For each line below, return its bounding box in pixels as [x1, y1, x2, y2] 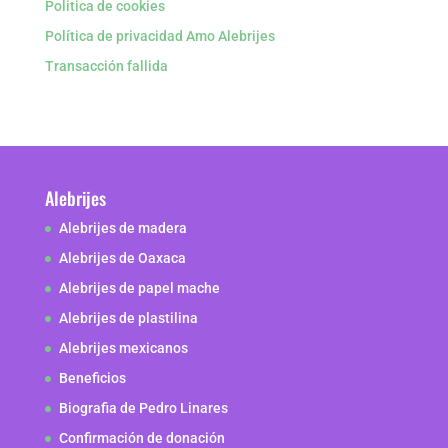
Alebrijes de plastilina [58, 310, 198, 326]
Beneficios [58, 370, 126, 386]
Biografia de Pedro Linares [58, 400, 228, 416]
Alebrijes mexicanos [58, 340, 188, 356]
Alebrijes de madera [58, 220, 187, 236]
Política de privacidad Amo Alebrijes [44, 28, 275, 44]
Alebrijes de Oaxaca [58, 250, 186, 266]
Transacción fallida [44, 58, 168, 74]
